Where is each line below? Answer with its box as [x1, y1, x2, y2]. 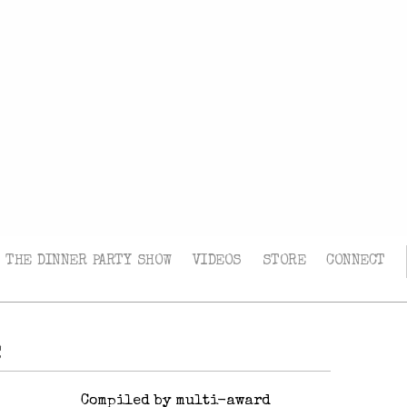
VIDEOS [192, 253, 242, 269]
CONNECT [326, 253, 385, 269]
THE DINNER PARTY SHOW [5, 253, 172, 269]
